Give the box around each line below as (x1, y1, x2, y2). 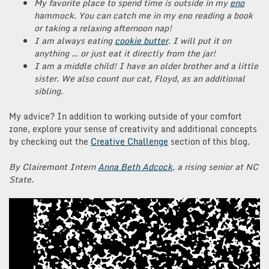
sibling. (34, 84, 65, 98)
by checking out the (9, 134, 91, 149)
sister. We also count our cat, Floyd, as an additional (34, 71, 245, 86)
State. (9, 172, 34, 187)
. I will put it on (168, 34, 231, 48)
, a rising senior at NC (172, 160, 258, 174)
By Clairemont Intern (9, 160, 98, 174)
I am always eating (34, 34, 115, 48)
